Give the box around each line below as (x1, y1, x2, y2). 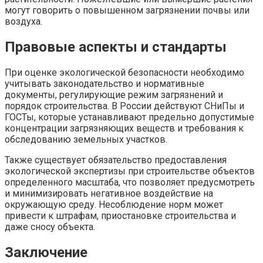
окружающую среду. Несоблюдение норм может (5, 199, 223, 210)
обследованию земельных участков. (5, 134, 167, 145)
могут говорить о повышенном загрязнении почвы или (5, 5, 249, 16)
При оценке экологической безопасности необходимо (5, 67, 244, 78)
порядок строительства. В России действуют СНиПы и (5, 100, 244, 112)
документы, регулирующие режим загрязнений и (5, 89, 223, 100)
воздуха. (5, 16, 42, 28)
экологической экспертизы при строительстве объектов (5, 166, 255, 177)
